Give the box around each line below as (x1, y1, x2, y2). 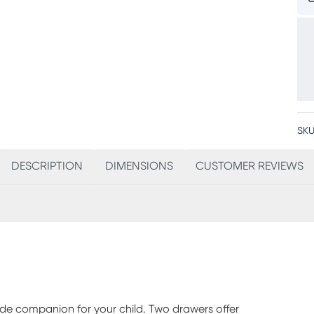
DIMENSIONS (104, 161, 173, 172)
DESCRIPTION (11, 161, 83, 172)
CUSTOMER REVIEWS (195, 161, 303, 172)
